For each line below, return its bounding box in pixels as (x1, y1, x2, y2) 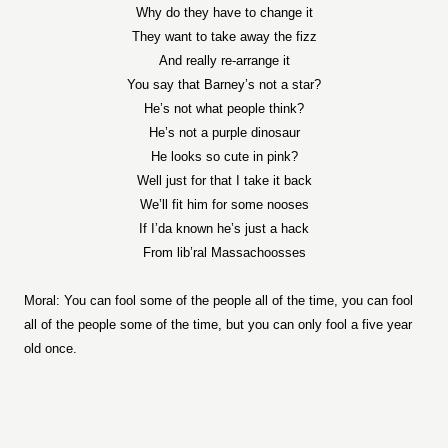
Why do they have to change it (135, 5, 313, 20)
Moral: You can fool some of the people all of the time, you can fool (24, 293, 413, 308)
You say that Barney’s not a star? (127, 77, 321, 92)
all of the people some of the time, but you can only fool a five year (24, 317, 412, 332)
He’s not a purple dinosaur (148, 125, 300, 140)
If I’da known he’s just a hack (139, 221, 309, 236)
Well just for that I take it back (136, 173, 312, 188)
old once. (24, 341, 77, 356)
